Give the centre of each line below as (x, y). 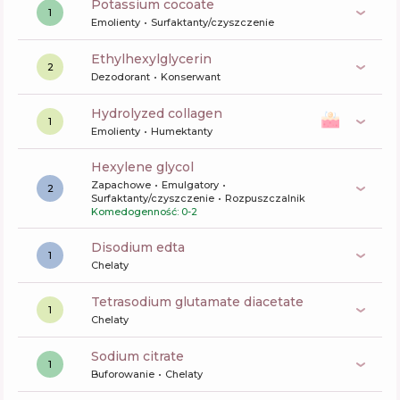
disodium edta (143, 247)
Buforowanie (123, 374)
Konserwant (191, 77)
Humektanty (182, 131)
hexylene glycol (148, 167)
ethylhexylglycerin (156, 59)
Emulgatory (190, 185)
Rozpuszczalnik (265, 198)
